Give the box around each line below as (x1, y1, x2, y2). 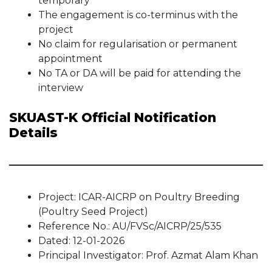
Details (9, 125, 58, 140)
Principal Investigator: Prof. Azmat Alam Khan (38, 250, 258, 261)
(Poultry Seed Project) (38, 206, 148, 217)
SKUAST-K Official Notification (9, 110, 216, 125)
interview (38, 82, 83, 93)
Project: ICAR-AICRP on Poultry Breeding (38, 191, 240, 203)
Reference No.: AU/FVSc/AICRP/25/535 (38, 220, 222, 232)
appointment (38, 53, 103, 64)
